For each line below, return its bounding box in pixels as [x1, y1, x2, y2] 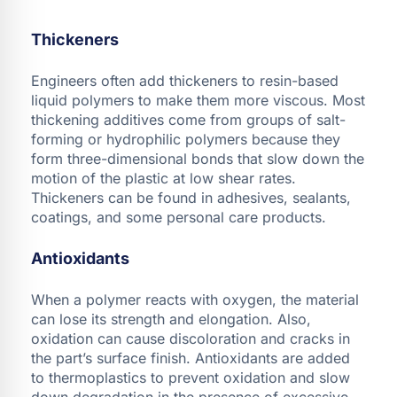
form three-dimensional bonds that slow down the [31, 149, 364, 167]
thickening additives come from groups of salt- [31, 110, 346, 128]
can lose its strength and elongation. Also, [31, 309, 311, 328]
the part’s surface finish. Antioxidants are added [31, 348, 350, 367]
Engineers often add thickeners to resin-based [31, 71, 339, 90]
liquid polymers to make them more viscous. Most [31, 90, 365, 109]
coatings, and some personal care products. [31, 207, 326, 226]
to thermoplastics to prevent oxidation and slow [31, 368, 350, 386]
